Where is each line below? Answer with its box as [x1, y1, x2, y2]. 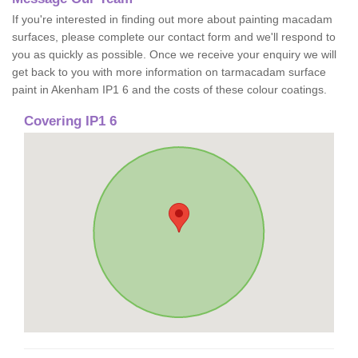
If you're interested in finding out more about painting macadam [12, 13, 332, 26]
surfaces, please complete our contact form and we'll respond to [12, 30, 336, 43]
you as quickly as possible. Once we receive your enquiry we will [12, 48, 336, 61]
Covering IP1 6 [24, 113, 117, 129]
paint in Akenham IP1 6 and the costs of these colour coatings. [12, 83, 327, 96]
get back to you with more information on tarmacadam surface [12, 66, 326, 78]
